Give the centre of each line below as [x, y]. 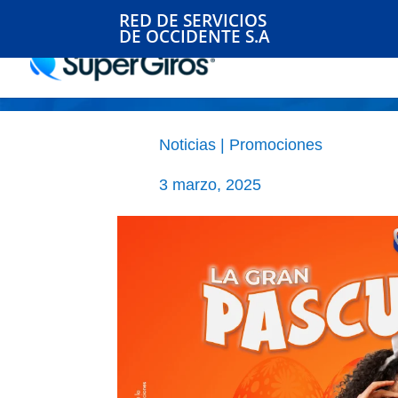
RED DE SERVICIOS [193, 20]
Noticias [188, 144]
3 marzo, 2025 [211, 184]
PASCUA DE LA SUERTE [254, 66]
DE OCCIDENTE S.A [195, 36]
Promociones [276, 144]
